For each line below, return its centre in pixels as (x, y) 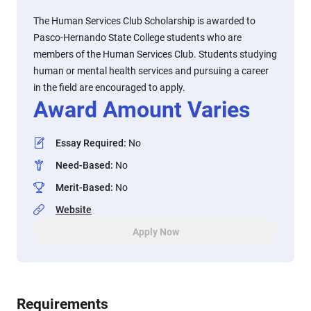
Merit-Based (83, 187)
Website (74, 210)
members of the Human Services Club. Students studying (155, 54)
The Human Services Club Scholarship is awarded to (144, 21)
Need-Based (83, 165)
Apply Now (155, 232)
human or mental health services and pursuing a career (151, 71)
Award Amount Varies (142, 110)
